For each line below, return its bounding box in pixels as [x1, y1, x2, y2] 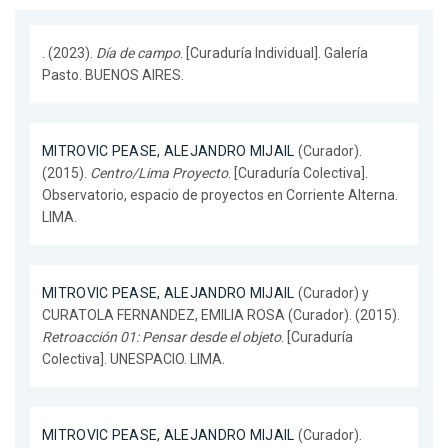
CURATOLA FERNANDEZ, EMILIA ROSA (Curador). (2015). [42, 307, 400, 324]
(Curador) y [294, 285, 369, 302]
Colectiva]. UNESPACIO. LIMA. [42, 351, 225, 368]
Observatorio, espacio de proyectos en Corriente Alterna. [42, 187, 398, 204]
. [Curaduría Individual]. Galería [180, 45, 368, 62]
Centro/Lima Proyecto [90, 165, 228, 182]
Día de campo [96, 45, 180, 62]
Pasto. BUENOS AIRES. [42, 67, 184, 84]
